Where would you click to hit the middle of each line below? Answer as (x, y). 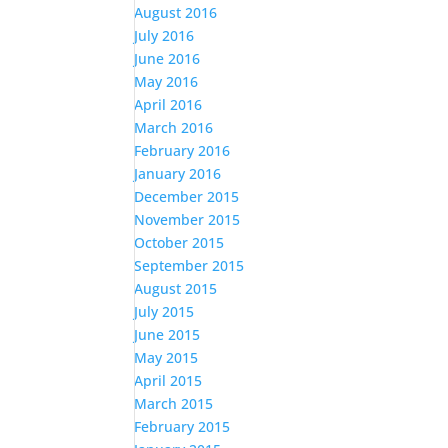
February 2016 (182, 151)
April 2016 (168, 105)
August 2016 (176, 13)
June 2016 (167, 59)
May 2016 (166, 82)
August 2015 (176, 289)
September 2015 (189, 266)
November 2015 (187, 220)
